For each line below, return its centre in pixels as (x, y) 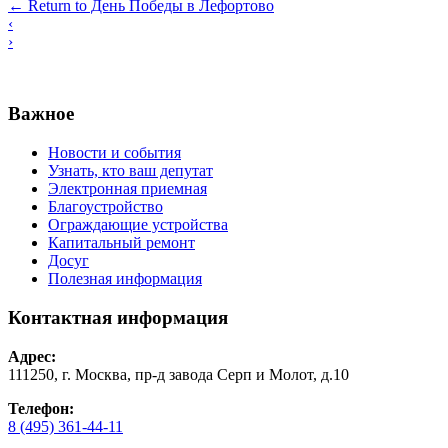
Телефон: (41, 408)
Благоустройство (105, 207)
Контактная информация (118, 317)
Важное (41, 114)
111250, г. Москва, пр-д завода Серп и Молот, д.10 (178, 374)
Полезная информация (125, 279)
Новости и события (114, 153)
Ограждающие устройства (138, 225)
